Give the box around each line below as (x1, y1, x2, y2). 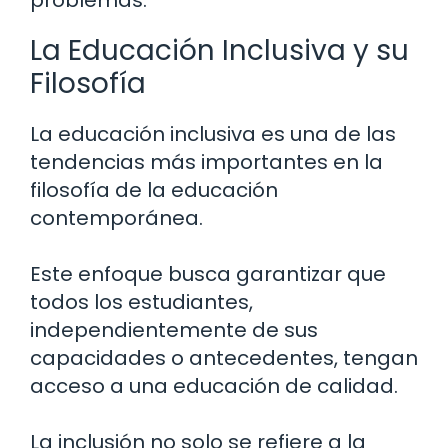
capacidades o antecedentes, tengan (30, 344, 418, 373)
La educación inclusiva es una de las (30, 120, 396, 149)
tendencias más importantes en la (30, 148, 383, 177)
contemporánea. (30, 204, 203, 233)
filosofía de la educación (30, 176, 278, 205)
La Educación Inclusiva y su (30, 31, 409, 71)
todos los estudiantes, (30, 288, 253, 317)
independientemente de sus (30, 316, 318, 345)
